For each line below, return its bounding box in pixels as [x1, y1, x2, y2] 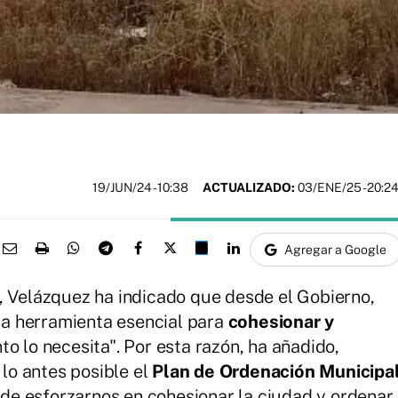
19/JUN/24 [92, 180, 153, 195]
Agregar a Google [284, 242, 386, 257]
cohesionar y [227, 310, 335, 332]
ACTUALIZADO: [203, 180, 295, 195]
